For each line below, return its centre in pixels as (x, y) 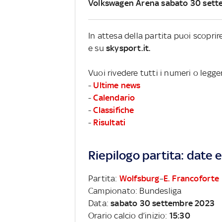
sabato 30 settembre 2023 (163, 203)
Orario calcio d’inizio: (129, 215)
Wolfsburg (139, 178)
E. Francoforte (191, 178)
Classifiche (114, 110)
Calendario (114, 97)
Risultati (110, 122)
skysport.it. (129, 48)
